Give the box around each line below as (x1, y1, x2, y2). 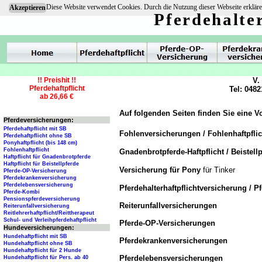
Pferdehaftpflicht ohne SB (4, 133, 72, 139)
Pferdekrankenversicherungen (119, 236, 227, 245)
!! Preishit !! (37, 76, 76, 84)
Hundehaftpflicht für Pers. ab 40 (4, 254, 88, 261)
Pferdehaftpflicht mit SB (4, 126, 67, 132)
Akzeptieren (9, 4, 46, 12)
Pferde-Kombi (4, 189, 40, 195)
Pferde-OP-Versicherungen (119, 219, 215, 227)
